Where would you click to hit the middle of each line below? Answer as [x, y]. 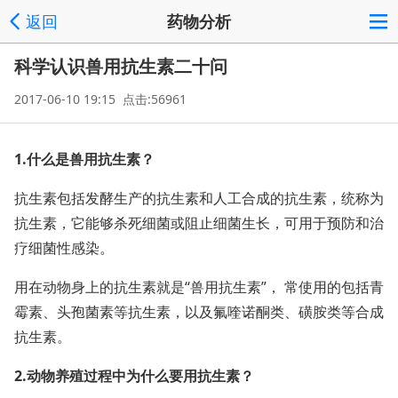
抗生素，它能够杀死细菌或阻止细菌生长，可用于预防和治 [199, 223]
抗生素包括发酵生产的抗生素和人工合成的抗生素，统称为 [199, 198]
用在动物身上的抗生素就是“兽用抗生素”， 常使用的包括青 [199, 287]
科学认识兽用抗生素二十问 [121, 66]
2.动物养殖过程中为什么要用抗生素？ [134, 376]
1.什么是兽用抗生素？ [84, 159]
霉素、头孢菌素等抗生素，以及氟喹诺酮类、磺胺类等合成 [199, 312]
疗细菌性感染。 [64, 248]
